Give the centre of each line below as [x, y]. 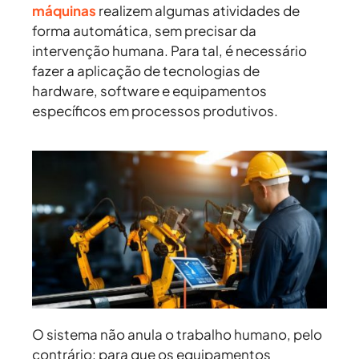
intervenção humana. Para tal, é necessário [169, 51]
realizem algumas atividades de [198, 11]
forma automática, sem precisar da [144, 31]
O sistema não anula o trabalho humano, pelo [177, 335]
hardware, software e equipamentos [149, 91]
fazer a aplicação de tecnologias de [146, 71]
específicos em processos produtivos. [156, 111]
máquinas [64, 11]
